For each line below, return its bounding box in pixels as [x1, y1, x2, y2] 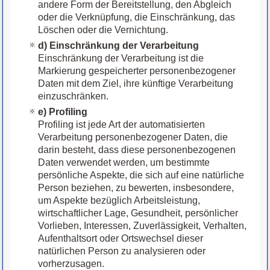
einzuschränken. [38, 91, 109, 102]
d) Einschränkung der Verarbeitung [38, 40, 199, 51]
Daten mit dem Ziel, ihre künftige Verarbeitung [38, 78, 234, 89]
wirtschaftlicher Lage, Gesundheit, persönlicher [38, 208, 239, 219]
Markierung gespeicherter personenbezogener [38, 66, 236, 77]
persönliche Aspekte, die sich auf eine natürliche [38, 170, 245, 181]
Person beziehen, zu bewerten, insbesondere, [38, 183, 234, 193]
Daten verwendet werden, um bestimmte [38, 157, 210, 168]
